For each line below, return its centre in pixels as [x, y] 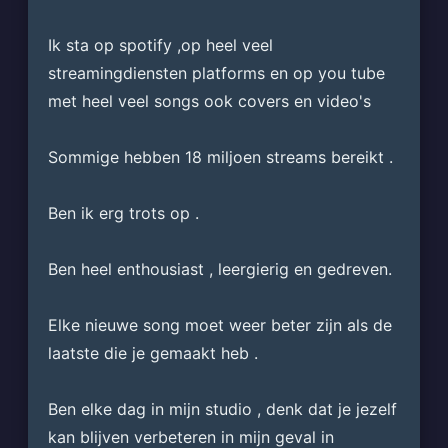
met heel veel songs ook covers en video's [211, 100]
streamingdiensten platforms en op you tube [216, 72]
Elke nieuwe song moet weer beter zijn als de [219, 324]
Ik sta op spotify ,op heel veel [160, 44]
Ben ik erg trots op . [123, 212]
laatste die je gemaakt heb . [152, 352]
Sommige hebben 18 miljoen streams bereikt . [220, 156]
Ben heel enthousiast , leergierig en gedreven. [222, 268]
